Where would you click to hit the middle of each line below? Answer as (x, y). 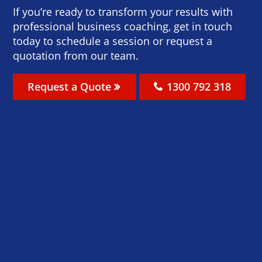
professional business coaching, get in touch (123, 26)
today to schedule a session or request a (113, 41)
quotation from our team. (76, 55)
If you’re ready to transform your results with (123, 11)
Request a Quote (71, 86)
